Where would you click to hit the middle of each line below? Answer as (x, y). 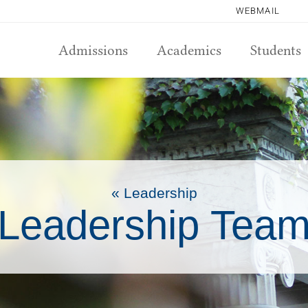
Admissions (93, 50)
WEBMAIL (258, 11)
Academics (189, 50)
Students (275, 50)
